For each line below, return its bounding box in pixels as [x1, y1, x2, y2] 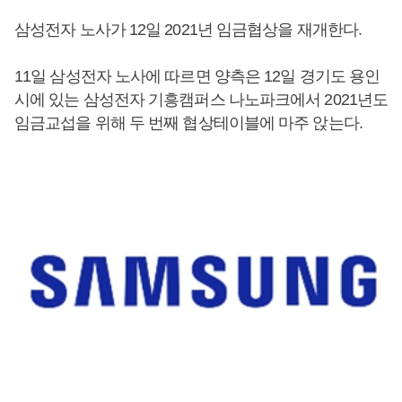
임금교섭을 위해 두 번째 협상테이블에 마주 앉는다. [14, 114, 363, 132]
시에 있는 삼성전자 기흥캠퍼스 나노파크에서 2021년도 [14, 91, 389, 109]
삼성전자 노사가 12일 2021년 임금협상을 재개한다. [14, 21, 363, 39]
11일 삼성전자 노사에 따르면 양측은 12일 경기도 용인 [14, 67, 380, 85]
